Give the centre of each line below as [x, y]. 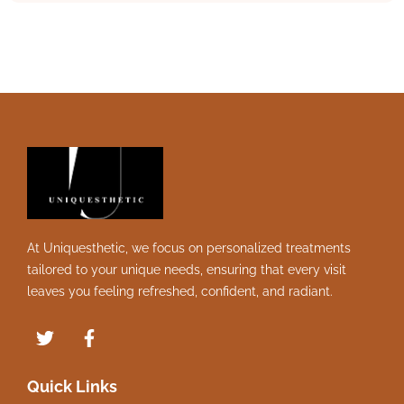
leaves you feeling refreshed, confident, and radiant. [180, 291]
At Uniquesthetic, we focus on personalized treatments [189, 248]
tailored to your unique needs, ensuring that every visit [187, 269]
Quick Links [72, 386]
